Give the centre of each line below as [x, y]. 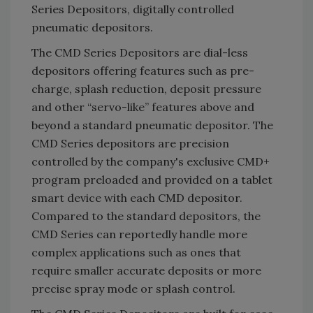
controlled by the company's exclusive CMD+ [151, 162]
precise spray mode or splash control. [133, 289]
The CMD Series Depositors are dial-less [140, 53]
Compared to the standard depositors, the [146, 216]
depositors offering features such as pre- [143, 71]
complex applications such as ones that [136, 253]
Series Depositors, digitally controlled [133, 9]
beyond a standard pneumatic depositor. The [152, 125]
